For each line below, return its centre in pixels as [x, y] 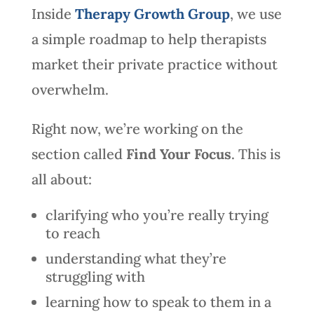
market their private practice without [154, 64]
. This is [255, 153]
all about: [61, 179]
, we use [255, 13]
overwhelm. [70, 89]
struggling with [95, 276]
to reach [73, 233]
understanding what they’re [136, 258]
